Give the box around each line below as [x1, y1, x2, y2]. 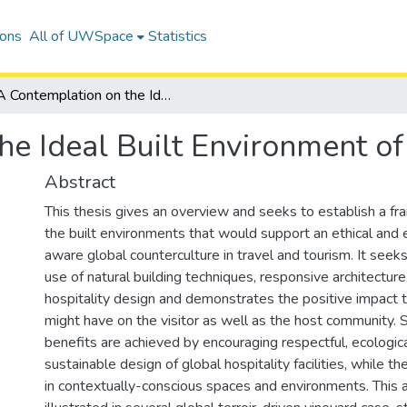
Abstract [45, 170, 115, 194]
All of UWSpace [28, 26, 134, 46]
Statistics [147, 26, 207, 46]
